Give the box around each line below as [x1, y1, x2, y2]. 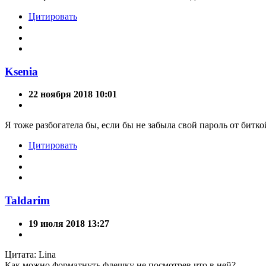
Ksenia [5, 65, 38, 78]
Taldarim [5, 194, 50, 207]
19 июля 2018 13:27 [28, 218, 109, 229]
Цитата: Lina [5, 249, 56, 259]
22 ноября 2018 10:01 [28, 89, 117, 100]
